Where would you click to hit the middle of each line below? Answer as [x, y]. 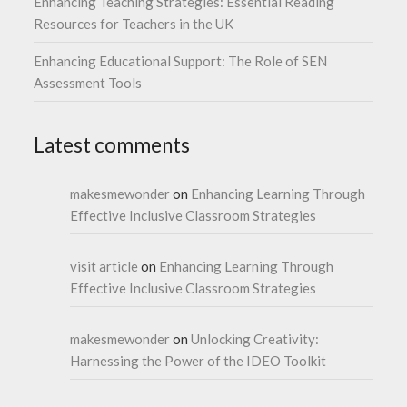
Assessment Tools [88, 82]
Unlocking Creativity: [255, 338]
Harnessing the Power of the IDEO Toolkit [199, 360]
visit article [104, 266]
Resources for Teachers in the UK [134, 23]
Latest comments [112, 144]
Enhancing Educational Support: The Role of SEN [181, 60]
